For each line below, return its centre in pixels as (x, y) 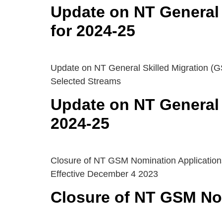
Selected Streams (86, 81)
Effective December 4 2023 (104, 174)
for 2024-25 (93, 30)
